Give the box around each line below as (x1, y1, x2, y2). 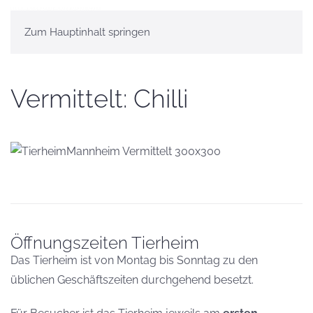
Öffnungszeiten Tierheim (10, 233, 199, 254)
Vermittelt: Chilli (10, 84, 188, 113)
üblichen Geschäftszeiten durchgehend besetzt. (10, 273, 254, 287)
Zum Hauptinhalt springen (24, 26, 150, 38)
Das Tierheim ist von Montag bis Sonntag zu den (10, 254, 258, 268)
